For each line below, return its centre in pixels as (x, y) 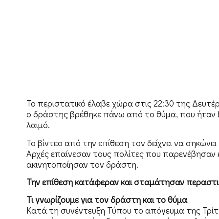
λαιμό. (38, 125)
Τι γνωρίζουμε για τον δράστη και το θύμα (107, 200)
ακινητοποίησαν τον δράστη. (82, 164)
